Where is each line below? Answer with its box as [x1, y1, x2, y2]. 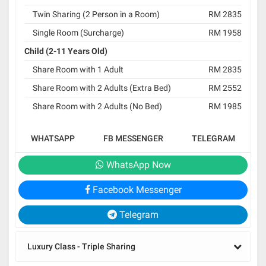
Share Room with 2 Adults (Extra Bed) [33, 83, 171, 93]
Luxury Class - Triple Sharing [27, 241, 135, 251]
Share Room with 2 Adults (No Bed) [33, 101, 162, 111]
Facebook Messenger [90, 183, 182, 195]
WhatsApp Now [103, 159, 171, 170]
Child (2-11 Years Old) [24, 46, 107, 56]
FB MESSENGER [103, 133, 163, 143]
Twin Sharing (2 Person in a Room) [33, 9, 160, 19]
